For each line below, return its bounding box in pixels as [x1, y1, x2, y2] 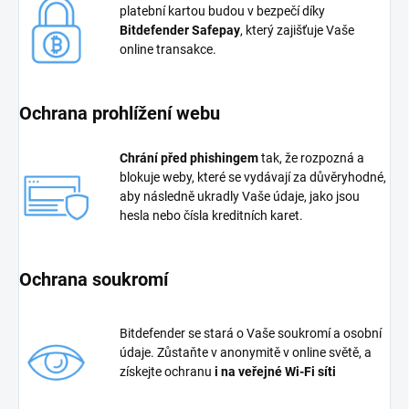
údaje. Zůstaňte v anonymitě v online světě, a [120, 344, 372, 360]
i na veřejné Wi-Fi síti [215, 363, 336, 379]
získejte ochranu [120, 363, 215, 379]
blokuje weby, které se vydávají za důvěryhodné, [120, 169, 386, 184]
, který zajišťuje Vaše [240, 22, 354, 37]
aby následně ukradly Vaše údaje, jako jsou [120, 188, 360, 204]
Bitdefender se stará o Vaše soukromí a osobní [120, 325, 382, 341]
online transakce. [120, 41, 216, 57]
